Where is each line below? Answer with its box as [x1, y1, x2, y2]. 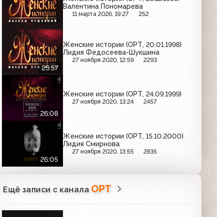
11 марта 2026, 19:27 [72, 10, 129, 18]
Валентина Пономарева [63, 2, 143, 11]
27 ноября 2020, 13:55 [72, 147, 134, 155]
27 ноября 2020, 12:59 [72, 56, 134, 63]
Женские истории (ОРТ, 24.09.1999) [63, 90, 182, 98]
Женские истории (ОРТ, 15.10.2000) [63, 132, 184, 140]
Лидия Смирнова [63, 139, 120, 148]
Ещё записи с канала [3, 185, 92, 194]
